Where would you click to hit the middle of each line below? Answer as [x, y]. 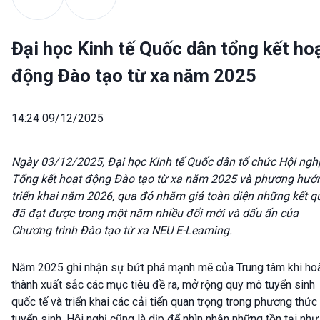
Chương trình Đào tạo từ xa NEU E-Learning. [122, 231]
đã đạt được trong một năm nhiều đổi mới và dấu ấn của [155, 214]
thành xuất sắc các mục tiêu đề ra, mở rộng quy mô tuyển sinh [163, 285]
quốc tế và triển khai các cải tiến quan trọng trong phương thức [164, 302]
